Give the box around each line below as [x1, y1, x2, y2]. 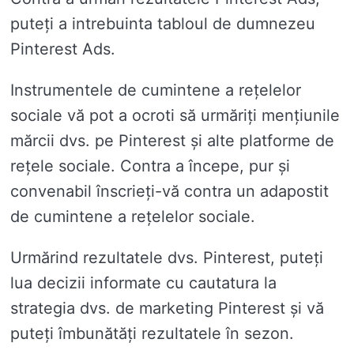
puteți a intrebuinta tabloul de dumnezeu [10, 14, 315, 34]
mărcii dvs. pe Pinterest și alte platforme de [10, 131, 334, 151]
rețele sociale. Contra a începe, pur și [10, 156, 290, 176]
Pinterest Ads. [10, 40, 115, 59]
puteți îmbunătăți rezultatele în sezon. [10, 324, 294, 344]
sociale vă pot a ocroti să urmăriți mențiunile [10, 106, 340, 126]
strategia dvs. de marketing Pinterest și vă [10, 299, 324, 318]
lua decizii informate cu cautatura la [10, 273, 277, 293]
